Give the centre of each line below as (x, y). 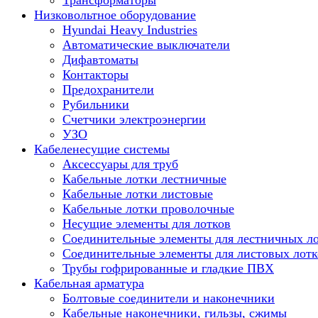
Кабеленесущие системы (102, 149)
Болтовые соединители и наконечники (169, 298)
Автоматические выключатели (146, 45)
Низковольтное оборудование (115, 15)
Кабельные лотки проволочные (148, 209)
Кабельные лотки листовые (138, 194)
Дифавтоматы (100, 60)
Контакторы (95, 75)
